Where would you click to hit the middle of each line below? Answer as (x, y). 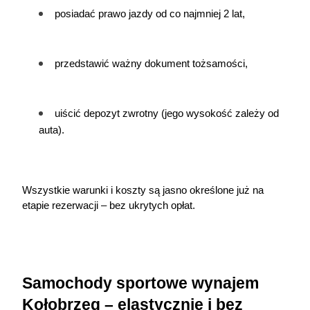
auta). (52, 130)
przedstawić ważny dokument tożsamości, (151, 64)
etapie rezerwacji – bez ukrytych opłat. (109, 206)
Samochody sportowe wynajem (140, 283)
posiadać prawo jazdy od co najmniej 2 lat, (150, 14)
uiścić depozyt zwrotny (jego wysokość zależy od (167, 113)
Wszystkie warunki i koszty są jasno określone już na (143, 190)
